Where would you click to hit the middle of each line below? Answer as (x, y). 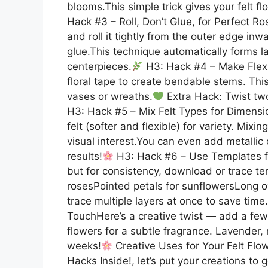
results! (85, 156)
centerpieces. (99, 66)
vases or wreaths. (110, 96)
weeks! (84, 246)
